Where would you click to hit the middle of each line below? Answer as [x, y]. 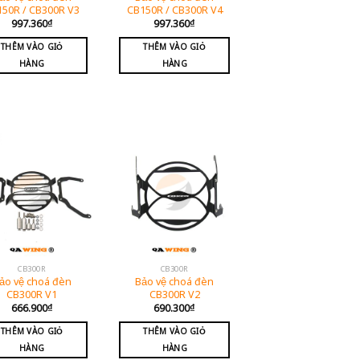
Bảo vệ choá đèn [175, 281]
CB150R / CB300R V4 [174, 10]
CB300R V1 [32, 294]
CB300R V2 [174, 294]
